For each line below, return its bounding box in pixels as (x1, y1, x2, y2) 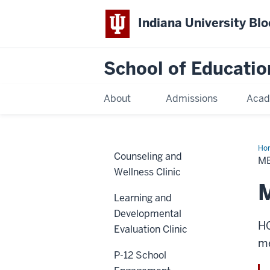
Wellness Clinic (114, 165, 181, 178)
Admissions (165, 92, 218, 105)
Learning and (114, 191, 172, 204)
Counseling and (114, 149, 182, 163)
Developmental (114, 207, 181, 220)
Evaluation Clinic (114, 222, 187, 236)
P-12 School (114, 248, 166, 262)
